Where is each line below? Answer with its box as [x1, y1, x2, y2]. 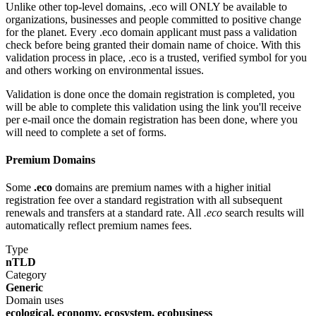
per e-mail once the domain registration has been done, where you [6, 113, 298, 126]
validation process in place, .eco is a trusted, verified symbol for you [6, 51, 307, 63]
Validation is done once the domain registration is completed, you [6, 87, 295, 100]
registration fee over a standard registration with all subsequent [6, 194, 282, 207]
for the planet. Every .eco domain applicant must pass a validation [6, 25, 297, 38]
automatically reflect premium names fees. [6, 219, 192, 232]
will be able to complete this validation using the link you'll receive [6, 100, 301, 113]
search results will [222, 207, 304, 219]
